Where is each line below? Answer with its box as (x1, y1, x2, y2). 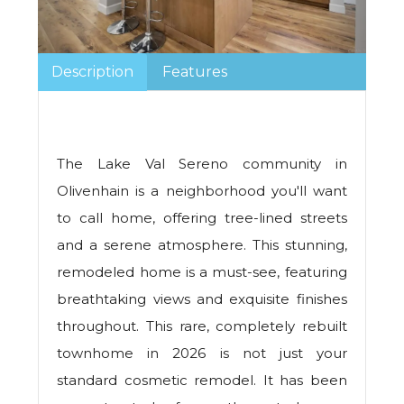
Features (162, 63, 228, 81)
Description (51, 63, 134, 81)
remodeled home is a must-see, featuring (57, 263, 347, 281)
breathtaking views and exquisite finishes (57, 290, 347, 308)
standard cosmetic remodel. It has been (57, 372, 347, 390)
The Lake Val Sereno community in (57, 155, 347, 173)
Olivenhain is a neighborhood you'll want (57, 182, 347, 200)
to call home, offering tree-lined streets (57, 209, 347, 227)
